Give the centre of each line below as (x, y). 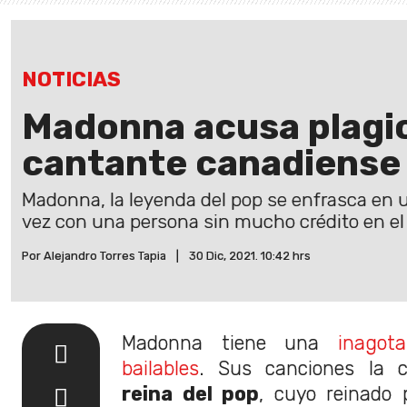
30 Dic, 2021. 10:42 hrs (250, 255)
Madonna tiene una (230, 342)
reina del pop (190, 393)
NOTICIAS (71, 79)
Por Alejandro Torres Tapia (94, 255)
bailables (160, 368)
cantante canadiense (211, 163)
